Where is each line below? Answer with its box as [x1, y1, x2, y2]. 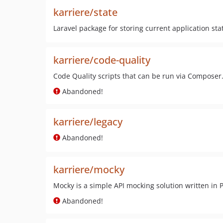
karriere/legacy [53, 115, 122, 128]
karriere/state [53, 5, 117, 19]
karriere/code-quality [53, 53, 150, 67]
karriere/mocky [53, 163, 124, 176]
